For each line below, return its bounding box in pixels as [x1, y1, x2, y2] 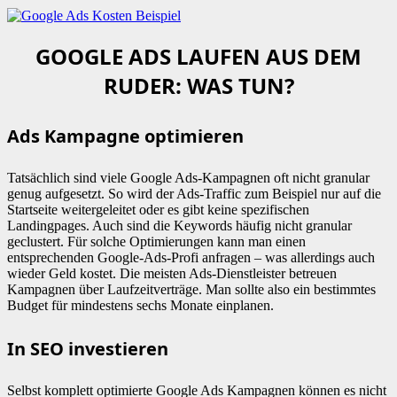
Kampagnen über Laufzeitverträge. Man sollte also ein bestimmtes [7, 281, 376, 297]
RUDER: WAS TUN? [103, 70, 294, 100]
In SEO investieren [7, 337, 168, 362]
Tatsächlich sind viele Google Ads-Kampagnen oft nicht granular [7, 169, 370, 185]
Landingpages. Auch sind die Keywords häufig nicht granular [7, 217, 352, 233]
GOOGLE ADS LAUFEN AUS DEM [35, 41, 362, 71]
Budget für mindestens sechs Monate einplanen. [7, 297, 274, 313]
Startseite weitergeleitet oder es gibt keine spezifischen [7, 201, 309, 217]
